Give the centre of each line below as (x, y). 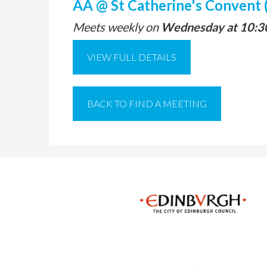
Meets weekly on (117, 27)
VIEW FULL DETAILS (132, 57)
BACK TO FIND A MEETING (147, 103)
